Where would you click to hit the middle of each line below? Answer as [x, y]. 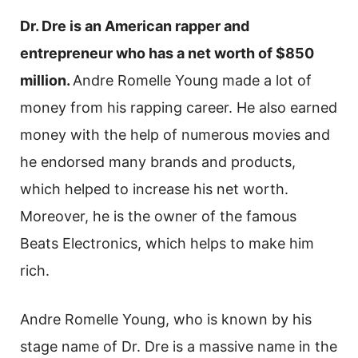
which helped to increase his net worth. [154, 189]
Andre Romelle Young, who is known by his [166, 320]
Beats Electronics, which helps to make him [167, 244]
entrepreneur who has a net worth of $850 [167, 54]
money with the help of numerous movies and [175, 135]
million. [46, 81]
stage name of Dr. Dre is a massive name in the [179, 347]
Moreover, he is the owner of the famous [158, 217]
